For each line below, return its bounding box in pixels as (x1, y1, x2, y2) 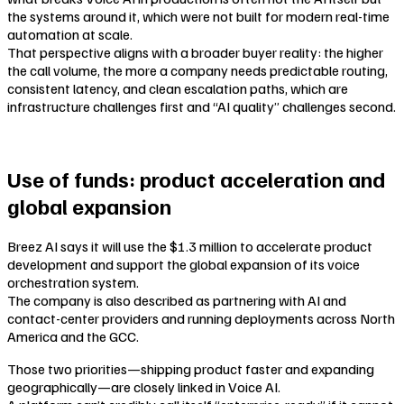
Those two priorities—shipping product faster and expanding (7, 360, 374, 379)
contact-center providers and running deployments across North (7, 309, 395, 328)
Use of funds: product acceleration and (7, 165, 385, 193)
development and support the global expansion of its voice (7, 255, 360, 274)
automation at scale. (7, 24, 133, 43)
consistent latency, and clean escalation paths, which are (7, 78, 348, 97)
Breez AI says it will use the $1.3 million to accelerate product (7, 237, 372, 256)
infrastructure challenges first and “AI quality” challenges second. (7, 96, 396, 115)
